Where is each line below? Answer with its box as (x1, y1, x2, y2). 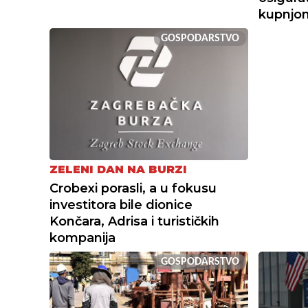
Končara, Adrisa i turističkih (49, 214, 219, 230)
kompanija (49, 230, 115, 246)
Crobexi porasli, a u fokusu (49, 181, 217, 197)
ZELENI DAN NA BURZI (49, 163, 187, 177)
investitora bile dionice (49, 197, 192, 213)
